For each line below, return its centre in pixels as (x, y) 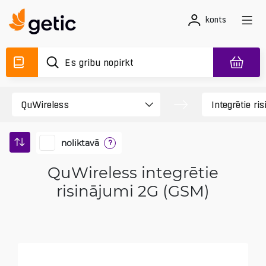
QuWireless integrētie (133, 172)
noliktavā (80, 142)
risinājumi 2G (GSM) (133, 191)
